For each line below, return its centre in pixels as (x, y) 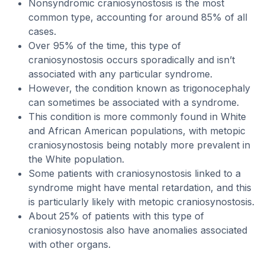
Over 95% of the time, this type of (105, 46)
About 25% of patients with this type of (116, 216)
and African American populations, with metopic (137, 131)
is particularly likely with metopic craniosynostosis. (141, 202)
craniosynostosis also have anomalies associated (138, 230)
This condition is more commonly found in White (137, 117)
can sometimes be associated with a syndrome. (134, 102)
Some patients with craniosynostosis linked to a (135, 173)
